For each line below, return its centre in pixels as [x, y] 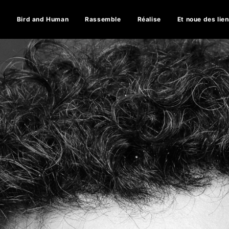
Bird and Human [43, 19]
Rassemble [103, 19]
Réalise [149, 19]
